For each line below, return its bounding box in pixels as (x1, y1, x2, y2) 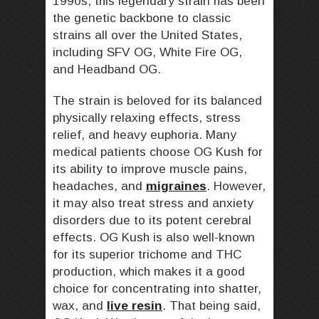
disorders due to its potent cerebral (53, 213, 251, 228)
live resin (107, 298, 162, 313)
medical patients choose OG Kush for (53, 145, 263, 159)
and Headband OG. (53, 62, 164, 77)
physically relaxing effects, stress (53, 110, 241, 125)
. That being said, (162, 298, 261, 313)
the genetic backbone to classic (53, 11, 231, 26)
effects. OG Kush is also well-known (53, 230, 255, 245)
